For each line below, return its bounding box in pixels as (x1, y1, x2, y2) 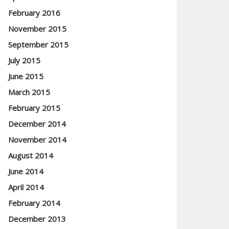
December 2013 (8, 214, 66, 224)
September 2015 (8, 39, 68, 50)
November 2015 (8, 24, 66, 34)
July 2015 (8, 55, 40, 65)
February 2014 (8, 198, 60, 208)
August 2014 (8, 150, 53, 161)
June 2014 (8, 166, 43, 176)
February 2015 (8, 103, 60, 113)
